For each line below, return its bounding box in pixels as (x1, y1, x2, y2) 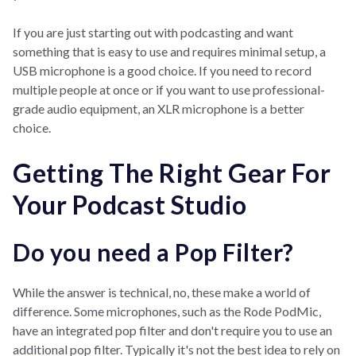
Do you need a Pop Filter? (13, 238, 294, 267)
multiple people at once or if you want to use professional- (13, 82, 325, 98)
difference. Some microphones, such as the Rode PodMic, (13, 304, 321, 319)
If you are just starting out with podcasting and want (13, 25, 293, 41)
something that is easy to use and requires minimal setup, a (13, 44, 326, 60)
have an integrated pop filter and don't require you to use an (13, 323, 332, 339)
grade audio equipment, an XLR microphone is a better (13, 101, 304, 117)
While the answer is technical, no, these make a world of (13, 284, 311, 300)
